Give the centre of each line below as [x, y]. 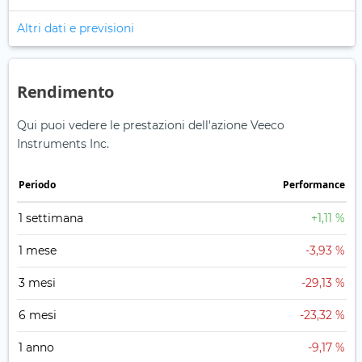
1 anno [36, 348]
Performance [314, 185]
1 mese [38, 251]
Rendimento [65, 92]
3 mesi [37, 283]
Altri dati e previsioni [76, 29]
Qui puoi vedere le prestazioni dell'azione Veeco [151, 126]
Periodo [37, 185]
